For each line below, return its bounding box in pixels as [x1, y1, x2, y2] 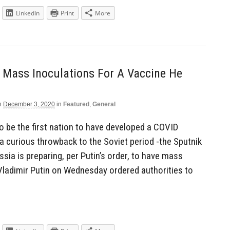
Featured [63, 100, 89, 108]
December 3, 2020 [3, 100, 55, 108]
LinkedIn [16, 9, 40, 18]
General [92, 100, 116, 108]
